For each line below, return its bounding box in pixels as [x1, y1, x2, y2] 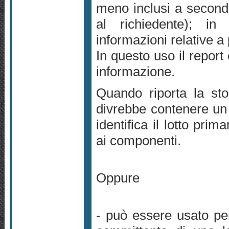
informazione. [96, 64, 175, 80]
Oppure [96, 170, 140, 186]
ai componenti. [96, 133, 181, 149]
